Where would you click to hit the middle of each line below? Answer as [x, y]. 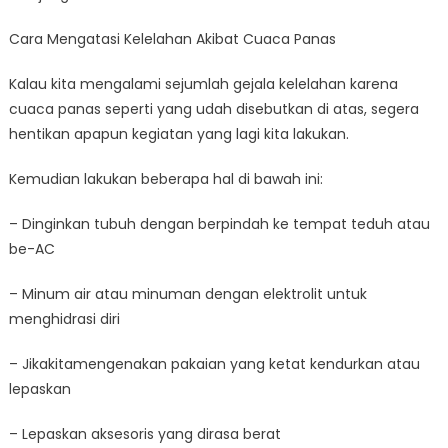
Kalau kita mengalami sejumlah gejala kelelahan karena [203, 84]
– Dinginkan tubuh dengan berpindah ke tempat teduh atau [219, 224]
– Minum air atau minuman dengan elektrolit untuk [187, 294]
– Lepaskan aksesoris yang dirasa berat [144, 434]
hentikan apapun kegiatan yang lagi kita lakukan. [178, 134]
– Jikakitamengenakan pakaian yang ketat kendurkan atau [214, 364]
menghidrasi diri [64, 319]
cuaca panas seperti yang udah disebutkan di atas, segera [213, 109]
